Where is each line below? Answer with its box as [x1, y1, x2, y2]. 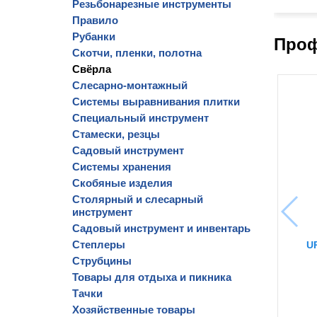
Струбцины [72, 255, 132, 267]
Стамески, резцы [72, 128, 160, 140]
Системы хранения [72, 161, 171, 173]
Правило [72, 14, 118, 26]
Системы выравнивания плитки [72, 96, 240, 108]
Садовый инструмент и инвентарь [72, 222, 250, 234]
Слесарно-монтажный [72, 79, 188, 91]
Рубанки [72, 30, 115, 42]
